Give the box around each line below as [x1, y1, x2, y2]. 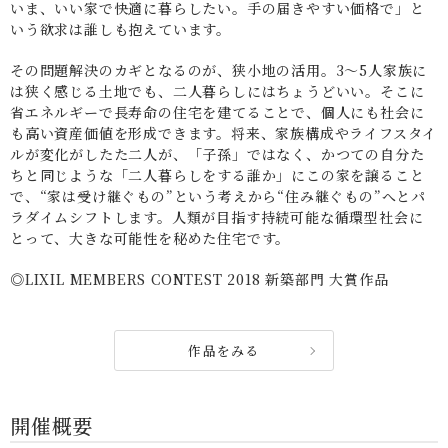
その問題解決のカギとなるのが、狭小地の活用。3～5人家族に [10, 60, 428, 81]
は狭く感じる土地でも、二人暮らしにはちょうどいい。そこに [10, 81, 425, 102]
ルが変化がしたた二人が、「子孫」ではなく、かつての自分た [10, 144, 425, 165]
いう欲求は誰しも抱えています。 [10, 19, 231, 40]
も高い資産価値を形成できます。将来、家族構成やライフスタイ [10, 123, 438, 144]
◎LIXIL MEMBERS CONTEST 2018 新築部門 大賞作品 [10, 269, 389, 290]
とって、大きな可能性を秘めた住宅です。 [10, 228, 291, 249]
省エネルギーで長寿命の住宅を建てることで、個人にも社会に [10, 102, 425, 123]
